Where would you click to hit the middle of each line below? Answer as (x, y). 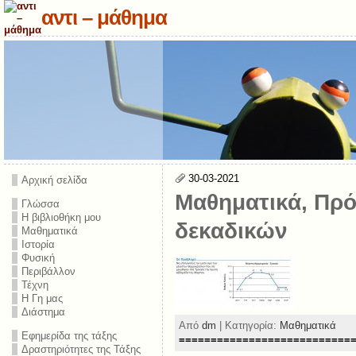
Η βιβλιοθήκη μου (61, 217)
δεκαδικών (231, 231)
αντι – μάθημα (104, 17)
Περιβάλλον (48, 271)
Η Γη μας (42, 298)
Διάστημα (43, 312)
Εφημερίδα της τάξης (69, 336)
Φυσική (38, 258)
